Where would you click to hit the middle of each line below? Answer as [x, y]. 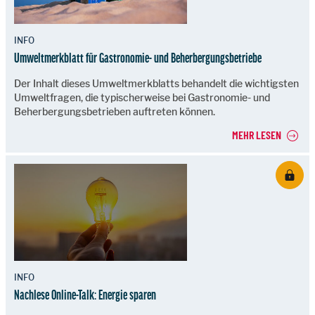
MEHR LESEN [257, 134]
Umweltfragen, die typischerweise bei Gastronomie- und [142, 97]
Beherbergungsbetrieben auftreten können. [115, 111]
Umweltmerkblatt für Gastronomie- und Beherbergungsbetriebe [138, 57]
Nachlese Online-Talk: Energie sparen [85, 295]
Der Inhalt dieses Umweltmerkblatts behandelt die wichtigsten [156, 83]
